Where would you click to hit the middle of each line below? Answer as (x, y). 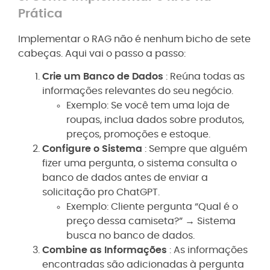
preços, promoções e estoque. (138, 135)
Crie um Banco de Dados (104, 77)
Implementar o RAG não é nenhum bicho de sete (134, 39)
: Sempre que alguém (196, 149)
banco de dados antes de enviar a (125, 178)
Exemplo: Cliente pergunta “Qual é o (152, 207)
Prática (40, 14)
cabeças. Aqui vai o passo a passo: (102, 53)
